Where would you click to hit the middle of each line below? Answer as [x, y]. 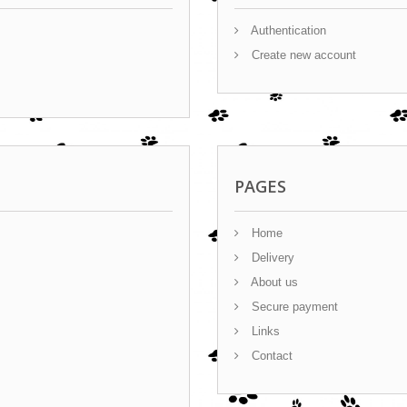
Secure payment [293, 307]
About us [273, 282]
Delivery [271, 258]
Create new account [302, 55]
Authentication [287, 30]
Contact [270, 356]
